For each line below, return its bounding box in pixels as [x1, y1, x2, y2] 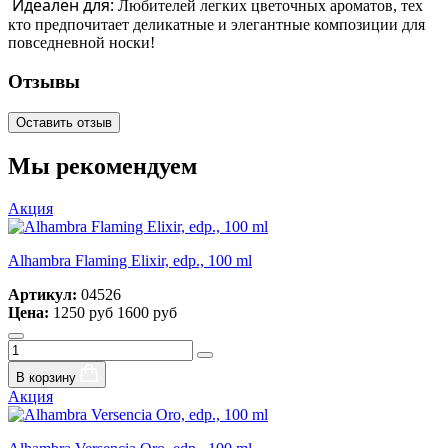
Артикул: [8, 285, 81, 303]
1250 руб [49, 303, 117, 321]
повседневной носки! [8, 34, 155, 52]
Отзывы [8, 71, 80, 92]
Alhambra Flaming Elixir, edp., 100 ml [8, 251, 252, 269]
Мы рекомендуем [8, 152, 197, 179]
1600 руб [117, 303, 177, 321]
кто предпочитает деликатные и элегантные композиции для [8, 16, 425, 34]
